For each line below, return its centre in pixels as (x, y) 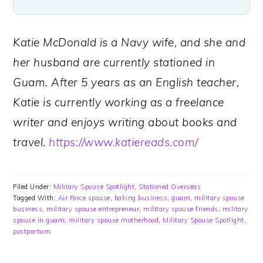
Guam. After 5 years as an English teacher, (126, 82)
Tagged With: (36, 198)
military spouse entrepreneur (93, 209)
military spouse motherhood (114, 220)
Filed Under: (33, 187)
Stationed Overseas (170, 187)
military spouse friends (181, 209)
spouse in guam (39, 220)
